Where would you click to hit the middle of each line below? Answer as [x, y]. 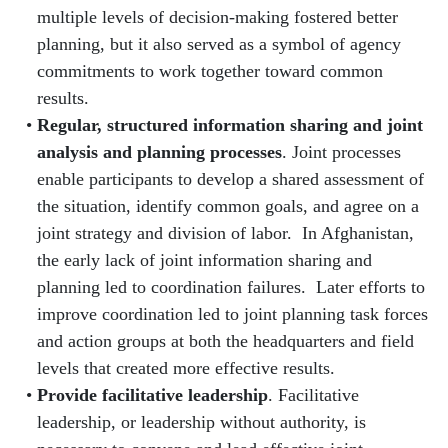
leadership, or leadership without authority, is [201, 422]
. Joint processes [341, 152]
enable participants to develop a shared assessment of [230, 179]
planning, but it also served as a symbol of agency [218, 44]
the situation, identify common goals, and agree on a [227, 206]
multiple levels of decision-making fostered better [217, 17]
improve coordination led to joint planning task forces [232, 314]
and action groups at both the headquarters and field [225, 341]
